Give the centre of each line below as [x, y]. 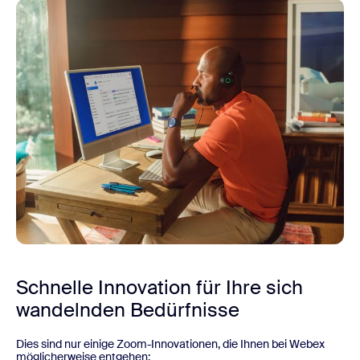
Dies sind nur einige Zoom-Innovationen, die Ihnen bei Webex [170, 344]
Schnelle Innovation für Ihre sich [160, 288]
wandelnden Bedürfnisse [128, 310]
